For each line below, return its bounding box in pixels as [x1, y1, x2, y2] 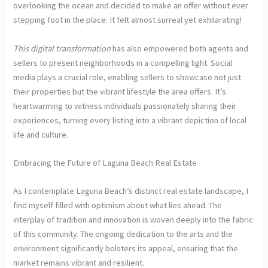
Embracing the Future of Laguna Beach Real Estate [13, 157, 197, 169]
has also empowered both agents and [111, 42, 249, 54]
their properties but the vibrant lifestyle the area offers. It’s [13, 86, 227, 97]
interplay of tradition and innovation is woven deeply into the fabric [13, 214, 254, 226]
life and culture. [13, 129, 69, 140]
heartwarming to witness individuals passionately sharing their [13, 100, 237, 111]
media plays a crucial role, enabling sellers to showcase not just [13, 71, 242, 83]
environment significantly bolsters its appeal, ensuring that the [13, 243, 239, 254]
